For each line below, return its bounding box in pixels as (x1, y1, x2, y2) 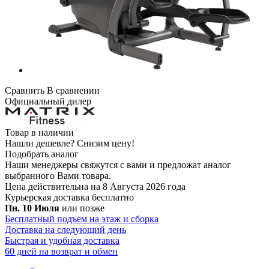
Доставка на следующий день (5, 225, 126, 235)
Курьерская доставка (5, 192, 92, 203)
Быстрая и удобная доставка (5, 235, 119, 246)
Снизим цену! (77, 138, 134, 149)
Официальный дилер (5, 96, 91, 107)
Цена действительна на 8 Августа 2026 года (5, 181, 186, 192)
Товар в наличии (5, 127, 74, 138)
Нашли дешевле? (5, 138, 77, 149)
